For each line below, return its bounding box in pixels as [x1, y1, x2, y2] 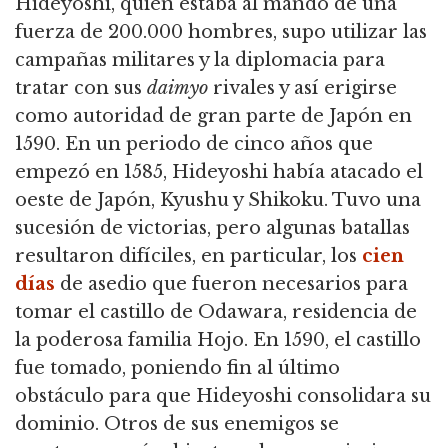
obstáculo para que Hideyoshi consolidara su [15, 385, 431, 408]
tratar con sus [15, 77, 147, 100]
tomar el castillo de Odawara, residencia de [15, 301, 417, 324]
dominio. [15, 413, 99, 436]
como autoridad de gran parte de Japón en [15, 105, 412, 128]
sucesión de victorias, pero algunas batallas [15, 217, 410, 240]
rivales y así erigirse [213, 77, 397, 100]
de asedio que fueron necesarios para [55, 273, 408, 296]
